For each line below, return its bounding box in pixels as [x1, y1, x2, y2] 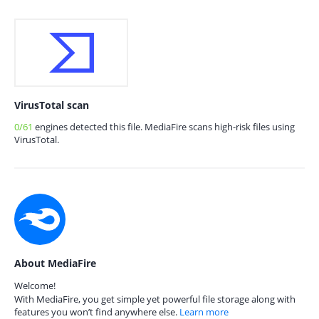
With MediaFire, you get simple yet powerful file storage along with [14, 293, 296, 305]
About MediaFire [14, 256, 96, 270]
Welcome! [14, 279, 56, 292]
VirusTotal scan [14, 98, 89, 112]
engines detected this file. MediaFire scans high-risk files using [33, 120, 295, 133]
